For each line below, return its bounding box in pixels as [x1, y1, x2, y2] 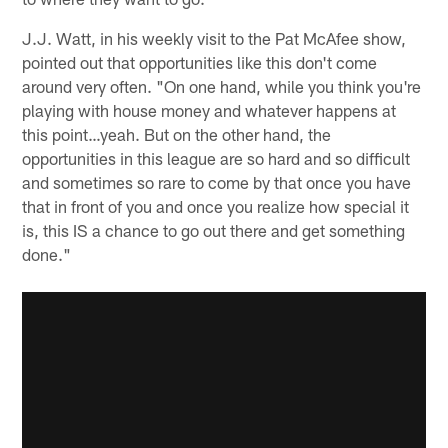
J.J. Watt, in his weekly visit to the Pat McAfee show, [22, 27, 407, 48]
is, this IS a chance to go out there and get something [22, 219, 406, 240]
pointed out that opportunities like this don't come [22, 51, 378, 72]
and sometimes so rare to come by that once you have [22, 171, 412, 192]
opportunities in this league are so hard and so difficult [22, 147, 411, 168]
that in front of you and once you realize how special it [22, 195, 410, 216]
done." [22, 243, 72, 264]
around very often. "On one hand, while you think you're [22, 75, 422, 96]
